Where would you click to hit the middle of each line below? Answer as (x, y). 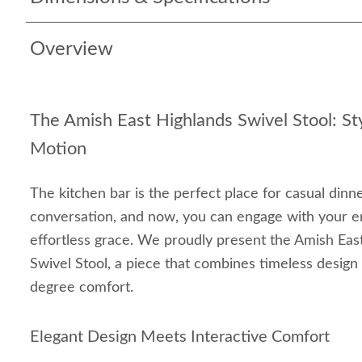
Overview (72, 49)
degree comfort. (82, 288)
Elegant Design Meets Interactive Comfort (180, 337)
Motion (58, 149)
